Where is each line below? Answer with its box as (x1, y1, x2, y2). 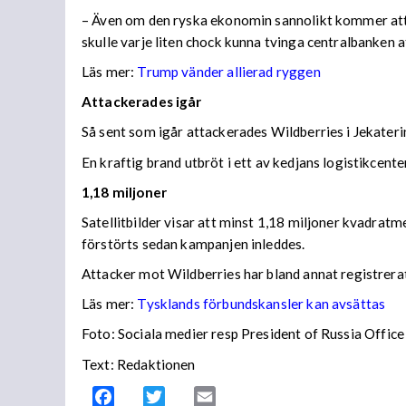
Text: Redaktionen (82, 355, 196, 372)
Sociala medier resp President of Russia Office (117, 325, 404, 343)
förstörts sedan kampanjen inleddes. (82, 235, 305, 252)
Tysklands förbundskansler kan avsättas (137, 295, 386, 313)
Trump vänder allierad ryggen (137, 63, 321, 81)
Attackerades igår (82, 93, 202, 111)
